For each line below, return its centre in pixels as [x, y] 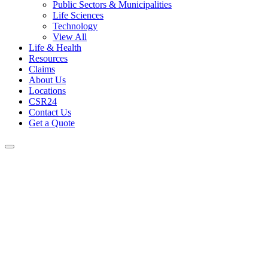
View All [70, 37]
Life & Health [55, 48]
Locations [47, 91]
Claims [42, 69]
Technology [75, 26]
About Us [47, 80]
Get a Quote [52, 123]
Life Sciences [78, 15]
